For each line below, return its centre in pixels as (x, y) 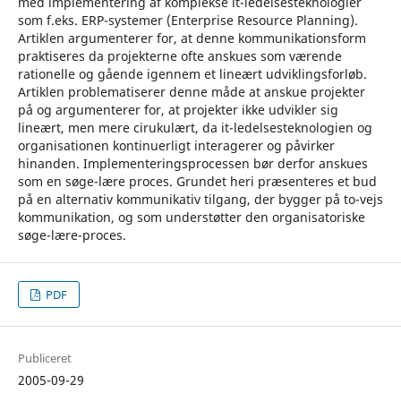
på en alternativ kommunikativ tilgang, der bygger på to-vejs (200, 199)
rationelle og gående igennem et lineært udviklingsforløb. (192, 73)
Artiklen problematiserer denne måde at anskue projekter (191, 91)
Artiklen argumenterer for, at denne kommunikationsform (192, 38)
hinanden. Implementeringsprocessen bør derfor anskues (192, 163)
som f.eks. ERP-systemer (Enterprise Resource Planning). (188, 20)
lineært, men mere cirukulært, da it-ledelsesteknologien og (195, 127)
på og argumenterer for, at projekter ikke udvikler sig (178, 109)
